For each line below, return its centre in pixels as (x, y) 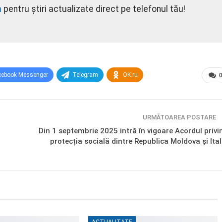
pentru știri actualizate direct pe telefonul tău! (93, 9)
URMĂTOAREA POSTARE (180, 117)
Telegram (85, 75)
